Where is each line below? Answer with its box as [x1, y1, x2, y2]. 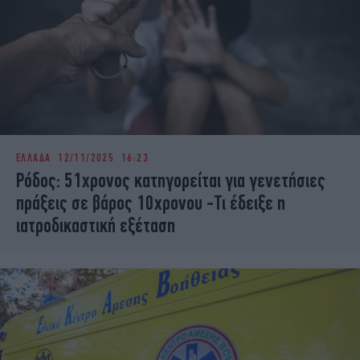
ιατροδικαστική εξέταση [16, 214, 175, 237]
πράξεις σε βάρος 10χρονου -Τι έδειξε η [16, 191, 285, 215]
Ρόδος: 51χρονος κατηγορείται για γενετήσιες [16, 169, 325, 192]
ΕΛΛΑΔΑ [16, 151, 51, 165]
